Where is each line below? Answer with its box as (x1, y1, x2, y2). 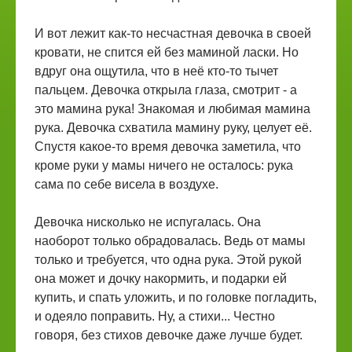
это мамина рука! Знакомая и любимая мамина (35, 102, 310, 115)
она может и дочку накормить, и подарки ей (35, 272, 287, 285)
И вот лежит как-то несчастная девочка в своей (35, 27, 311, 40)
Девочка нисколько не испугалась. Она (35, 215, 261, 229)
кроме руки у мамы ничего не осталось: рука (35, 159, 293, 172)
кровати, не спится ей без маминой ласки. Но (35, 46, 299, 59)
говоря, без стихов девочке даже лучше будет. (35, 328, 302, 342)
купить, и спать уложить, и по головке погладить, (35, 291, 317, 304)
